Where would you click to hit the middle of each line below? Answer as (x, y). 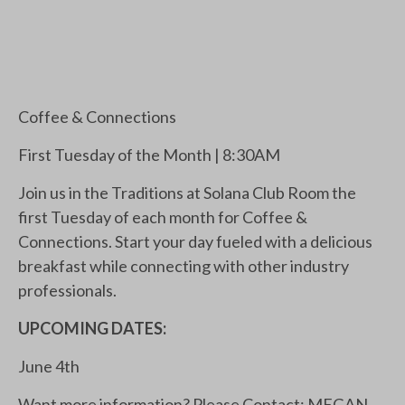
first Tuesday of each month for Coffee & (163, 217)
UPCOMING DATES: (92, 328)
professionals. (67, 290)
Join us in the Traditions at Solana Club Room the (187, 193)
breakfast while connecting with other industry (184, 266)
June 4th (49, 366)
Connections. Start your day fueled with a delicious (195, 241)
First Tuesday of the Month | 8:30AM (149, 155)
